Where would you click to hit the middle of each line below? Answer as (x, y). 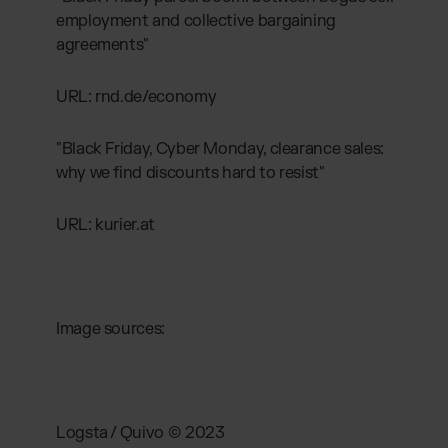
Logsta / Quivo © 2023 (140, 432)
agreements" (103, 44)
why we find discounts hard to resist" (190, 172)
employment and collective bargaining (196, 20)
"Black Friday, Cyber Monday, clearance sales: (220, 148)
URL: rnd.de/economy (136, 96)
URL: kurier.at (105, 224)
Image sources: (110, 328)
